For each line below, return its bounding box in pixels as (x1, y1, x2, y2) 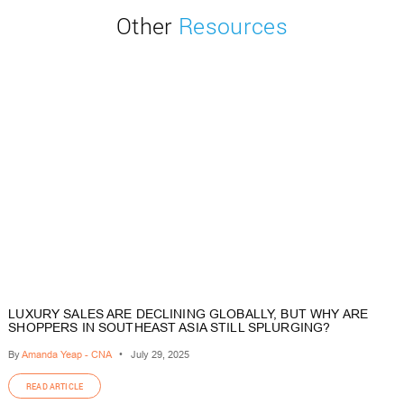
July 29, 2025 (123, 348, 190, 360)
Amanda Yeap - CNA (20, 348, 112, 360)
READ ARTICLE (26, 381, 84, 391)
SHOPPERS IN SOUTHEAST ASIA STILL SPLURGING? (8, 321, 331, 335)
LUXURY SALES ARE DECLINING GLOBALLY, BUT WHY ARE (8, 308, 368, 322)
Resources (172, 10, 288, 41)
